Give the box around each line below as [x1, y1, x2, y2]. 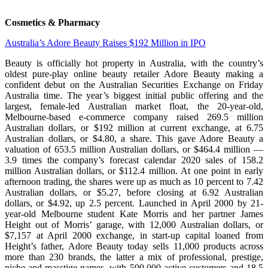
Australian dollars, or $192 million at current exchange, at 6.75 [5, 123, 263, 133]
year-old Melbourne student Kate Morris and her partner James [5, 209, 263, 220]
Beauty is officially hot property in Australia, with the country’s [5, 58, 263, 69]
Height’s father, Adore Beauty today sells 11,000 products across [5, 241, 263, 252]
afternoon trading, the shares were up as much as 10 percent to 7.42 [5, 176, 263, 187]
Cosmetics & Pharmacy [5, 17, 100, 28]
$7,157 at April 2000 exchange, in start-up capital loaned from [5, 230, 263, 241]
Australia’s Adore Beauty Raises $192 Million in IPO [5, 38, 206, 48]
